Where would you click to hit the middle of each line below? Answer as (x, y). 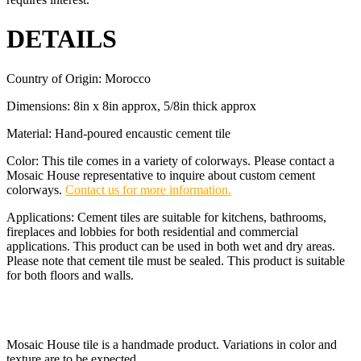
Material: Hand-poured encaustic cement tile (118, 133)
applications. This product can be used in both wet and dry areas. (171, 246)
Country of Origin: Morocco (79, 78)
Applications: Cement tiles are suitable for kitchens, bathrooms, (166, 217)
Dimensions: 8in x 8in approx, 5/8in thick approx (131, 106)
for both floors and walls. (70, 275)
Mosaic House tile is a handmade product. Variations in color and (172, 344)
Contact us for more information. (148, 189)
